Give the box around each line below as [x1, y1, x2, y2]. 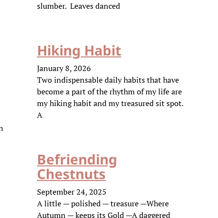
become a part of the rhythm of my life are [37, 86, 182, 97]
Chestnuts [37, 164, 106, 183]
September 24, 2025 [37, 186, 107, 197]
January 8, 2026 [37, 63, 91, 73]
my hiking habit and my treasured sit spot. [37, 98, 183, 109]
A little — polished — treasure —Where [37, 198, 169, 209]
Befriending [37, 150, 117, 168]
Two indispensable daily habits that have [37, 74, 179, 85]
